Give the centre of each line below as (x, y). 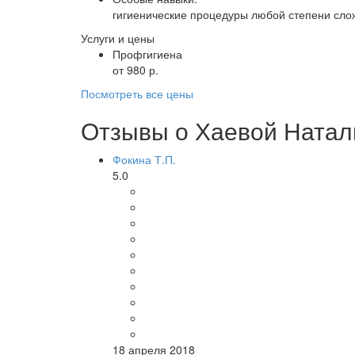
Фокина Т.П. (144, 159)
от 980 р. (136, 70)
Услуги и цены (118, 38)
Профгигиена (147, 54)
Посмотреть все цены (137, 94)
